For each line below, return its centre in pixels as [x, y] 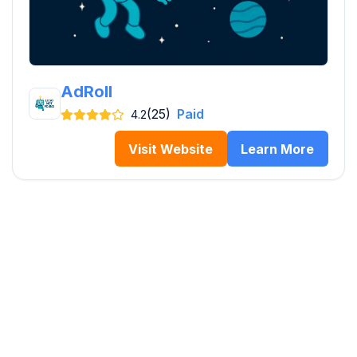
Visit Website [171, 149]
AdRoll [86, 92]
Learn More [278, 149]
